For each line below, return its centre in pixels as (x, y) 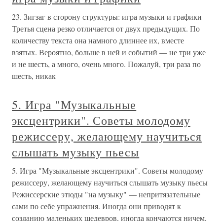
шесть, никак (34, 75)
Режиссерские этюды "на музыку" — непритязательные (106, 194)
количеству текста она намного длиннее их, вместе (98, 40)
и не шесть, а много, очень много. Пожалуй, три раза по (106, 64)
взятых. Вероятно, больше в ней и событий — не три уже (109, 52)
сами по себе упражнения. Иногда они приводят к (96, 206)
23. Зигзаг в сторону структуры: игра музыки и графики (107, 16)
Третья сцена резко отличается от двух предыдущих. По (106, 28)
